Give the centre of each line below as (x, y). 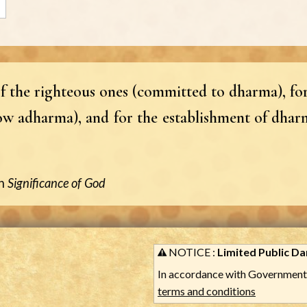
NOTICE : (192, 251)
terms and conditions (207, 291)
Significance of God (57, 183)
